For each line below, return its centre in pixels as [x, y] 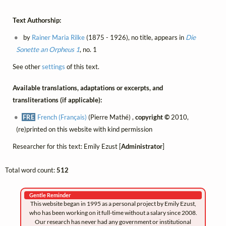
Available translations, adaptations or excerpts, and [88, 88]
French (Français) [62, 117]
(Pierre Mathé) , [111, 117]
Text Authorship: [37, 20]
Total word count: [31, 170]
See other [27, 66]
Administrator [142, 147]
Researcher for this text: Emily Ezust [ [67, 147]
